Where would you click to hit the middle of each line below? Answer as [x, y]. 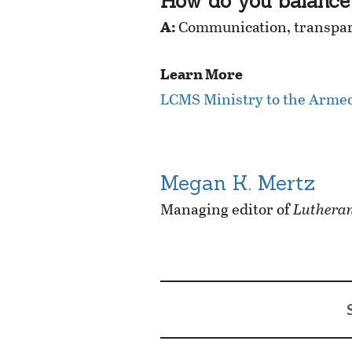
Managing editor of [227, 208]
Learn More [202, 73]
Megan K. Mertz [238, 182]
